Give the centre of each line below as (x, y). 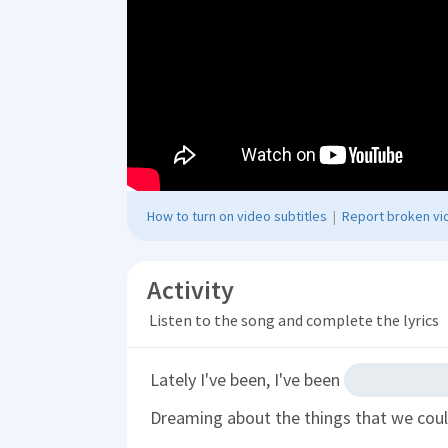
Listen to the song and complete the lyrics (293, 319)
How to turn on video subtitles (237, 215)
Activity (190, 289)
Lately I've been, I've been (247, 379)
